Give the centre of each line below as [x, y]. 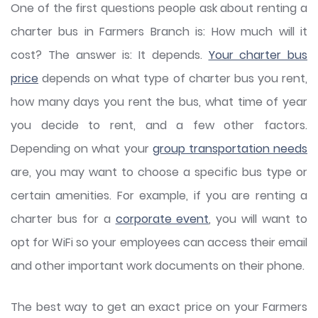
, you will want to [258, 219]
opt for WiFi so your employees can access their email [159, 243]
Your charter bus [258, 55]
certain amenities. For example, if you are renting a [159, 196]
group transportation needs [230, 149]
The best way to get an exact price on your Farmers [159, 307]
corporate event [162, 219]
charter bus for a [63, 219]
